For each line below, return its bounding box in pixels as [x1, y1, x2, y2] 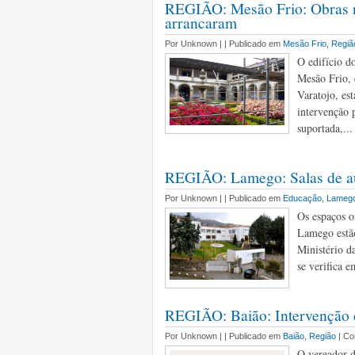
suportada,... [297, 120, 353, 136]
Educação [283, 193, 322, 203]
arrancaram [165, 12, 237, 32]
